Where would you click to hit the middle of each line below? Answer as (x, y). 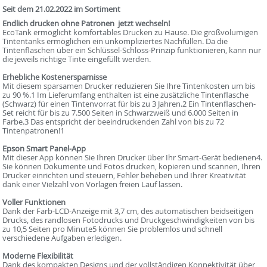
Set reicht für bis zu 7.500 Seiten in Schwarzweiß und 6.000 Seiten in (121, 113)
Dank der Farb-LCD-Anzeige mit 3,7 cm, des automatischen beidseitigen (128, 211)
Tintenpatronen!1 (34, 131)
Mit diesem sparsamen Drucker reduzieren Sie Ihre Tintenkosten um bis (129, 86)
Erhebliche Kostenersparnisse (55, 77)
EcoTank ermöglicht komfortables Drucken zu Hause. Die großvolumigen (131, 32)
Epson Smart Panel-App (44, 148)
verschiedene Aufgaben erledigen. (62, 238)
